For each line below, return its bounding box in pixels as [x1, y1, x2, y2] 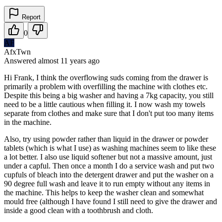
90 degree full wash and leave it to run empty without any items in [4, 179, 210, 188]
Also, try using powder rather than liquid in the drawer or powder [4, 134, 208, 143]
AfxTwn [4, 47, 31, 56]
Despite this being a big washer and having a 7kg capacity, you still [4, 91, 214, 100]
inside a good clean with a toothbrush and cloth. [4, 206, 153, 215]
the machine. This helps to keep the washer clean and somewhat [4, 188, 204, 197]
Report [20, 13, 41, 21]
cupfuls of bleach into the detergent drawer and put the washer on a [4, 170, 214, 179]
